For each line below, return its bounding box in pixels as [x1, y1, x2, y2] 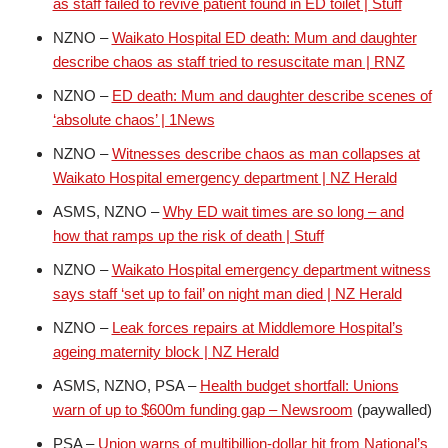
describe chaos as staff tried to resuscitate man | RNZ [52, 52, 405, 70]
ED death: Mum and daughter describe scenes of [111, 86, 432, 104]
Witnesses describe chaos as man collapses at [111, 144, 420, 162]
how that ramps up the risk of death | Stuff [52, 226, 324, 244]
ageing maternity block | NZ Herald [52, 342, 279, 360]
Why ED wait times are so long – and [162, 202, 404, 220]
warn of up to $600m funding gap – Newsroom [52, 400, 353, 418]
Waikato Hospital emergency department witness [111, 260, 431, 278]
